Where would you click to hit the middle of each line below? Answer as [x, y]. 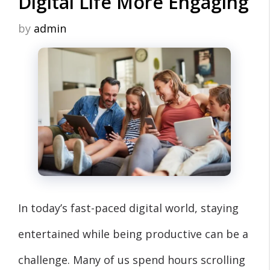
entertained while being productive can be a [133, 234]
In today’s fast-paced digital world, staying [128, 208]
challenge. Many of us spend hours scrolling [132, 259]
